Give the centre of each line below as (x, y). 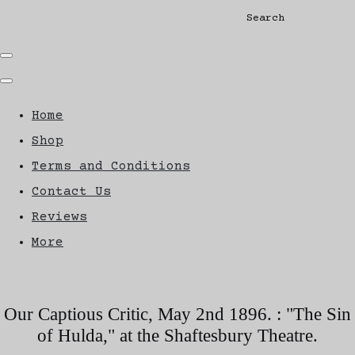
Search (265, 18)
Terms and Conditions (111, 166)
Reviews (59, 217)
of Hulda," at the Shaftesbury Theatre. (177, 335)
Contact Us (71, 191)
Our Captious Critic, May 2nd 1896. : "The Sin (177, 313)
